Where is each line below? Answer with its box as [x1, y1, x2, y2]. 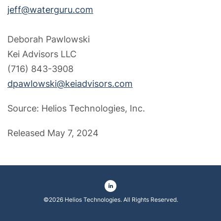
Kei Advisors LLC [7, 48, 76, 59]
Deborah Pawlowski [7, 34, 90, 44]
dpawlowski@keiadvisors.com [7, 78, 133, 89]
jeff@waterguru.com [7, 4, 93, 15]
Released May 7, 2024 [7, 127, 99, 138]
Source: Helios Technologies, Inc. [7, 103, 145, 113]
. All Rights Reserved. [120, 195, 178, 203]
